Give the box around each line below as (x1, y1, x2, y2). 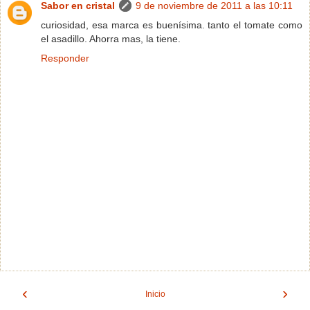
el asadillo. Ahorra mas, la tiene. (41, 33, 181, 44)
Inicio (145, 289, 165, 300)
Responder (41, 52, 89, 64)
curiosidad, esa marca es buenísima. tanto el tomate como (41, 19, 302, 30)
